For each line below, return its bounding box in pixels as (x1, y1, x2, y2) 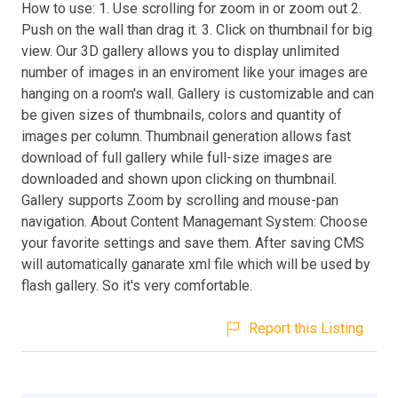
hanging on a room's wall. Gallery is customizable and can (21, 84, 374, 102)
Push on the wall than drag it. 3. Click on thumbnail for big (21, 20, 372, 38)
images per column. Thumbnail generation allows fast (21, 127, 351, 145)
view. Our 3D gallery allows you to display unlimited (21, 42, 339, 60)
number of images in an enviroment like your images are (21, 63, 368, 81)
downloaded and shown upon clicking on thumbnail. (21, 170, 337, 187)
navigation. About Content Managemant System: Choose (21, 212, 368, 230)
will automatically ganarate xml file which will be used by (21, 255, 370, 273)
